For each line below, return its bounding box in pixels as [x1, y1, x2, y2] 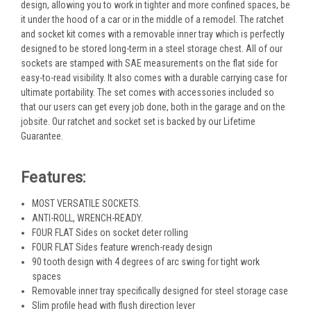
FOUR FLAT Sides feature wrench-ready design [32, 241, 213, 253]
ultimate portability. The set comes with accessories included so [21, 86, 274, 98]
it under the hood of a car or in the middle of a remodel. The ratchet [21, 13, 284, 25]
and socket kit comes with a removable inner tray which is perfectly [21, 28, 285, 40]
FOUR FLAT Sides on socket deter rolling [32, 226, 189, 238]
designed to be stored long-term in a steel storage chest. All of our [21, 42, 283, 54]
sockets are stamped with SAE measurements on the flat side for [21, 57, 278, 69]
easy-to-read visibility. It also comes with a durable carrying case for [21, 72, 287, 83]
